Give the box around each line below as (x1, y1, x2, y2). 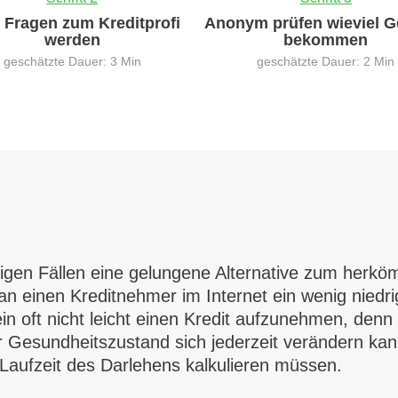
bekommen (283, 31, 369, 49)
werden (44, 31, 100, 49)
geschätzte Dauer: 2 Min (257, 54, 395, 68)
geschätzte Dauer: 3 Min (3, 54, 141, 68)
